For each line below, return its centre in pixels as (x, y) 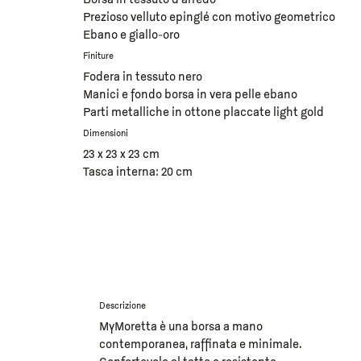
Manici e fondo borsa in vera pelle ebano (191, 95)
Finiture (99, 57)
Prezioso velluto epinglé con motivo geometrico (210, 18)
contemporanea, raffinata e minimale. (201, 345)
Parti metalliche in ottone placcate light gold (204, 113)
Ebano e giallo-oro (132, 36)
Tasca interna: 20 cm (138, 173)
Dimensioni (106, 134)
